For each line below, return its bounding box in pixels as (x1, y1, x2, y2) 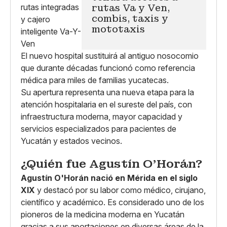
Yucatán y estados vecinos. (21, 136, 122, 146)
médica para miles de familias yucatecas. (21, 75, 169, 85)
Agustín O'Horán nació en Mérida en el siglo (21, 172, 198, 183)
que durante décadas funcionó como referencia (21, 63, 195, 73)
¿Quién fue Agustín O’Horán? (21, 156, 202, 171)
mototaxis (92, 23, 145, 35)
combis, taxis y (92, 13, 168, 24)
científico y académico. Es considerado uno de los (21, 197, 204, 207)
